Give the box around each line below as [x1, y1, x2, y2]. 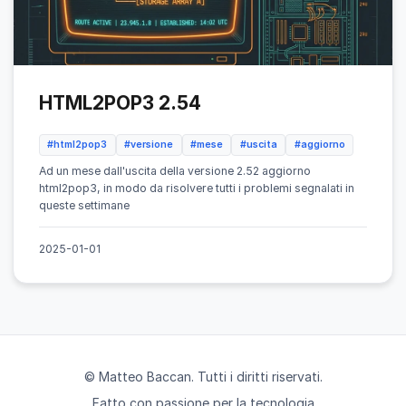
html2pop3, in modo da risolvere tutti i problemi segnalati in [39, 180, 354, 195]
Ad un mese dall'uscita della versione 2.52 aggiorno [39, 163, 311, 178]
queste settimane [39, 198, 130, 212]
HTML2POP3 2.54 [39, 92, 201, 114]
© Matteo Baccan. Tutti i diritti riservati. [83, 368, 323, 384]
